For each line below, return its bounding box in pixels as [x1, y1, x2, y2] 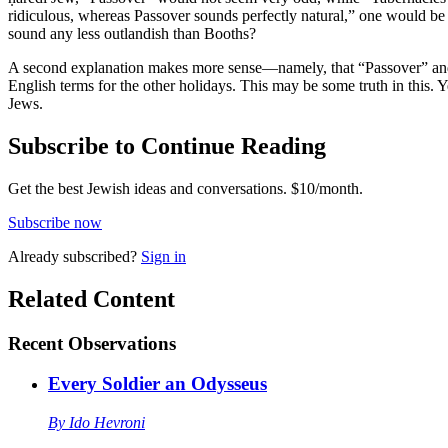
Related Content [8, 285, 175, 312]
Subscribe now [8, 213, 102, 231]
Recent [8, 332, 63, 354]
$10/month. [287, 179, 363, 197]
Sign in [141, 247, 186, 265]
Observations [68, 332, 176, 354]
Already [8, 247, 63, 265]
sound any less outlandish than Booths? [8, 24, 256, 42]
